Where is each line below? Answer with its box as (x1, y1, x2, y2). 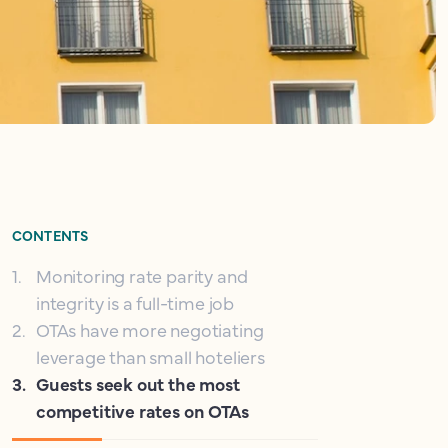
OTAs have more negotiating (36, 317, 264, 342)
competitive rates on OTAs (36, 398, 249, 423)
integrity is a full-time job (36, 290, 234, 315)
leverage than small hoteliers (36, 344, 265, 369)
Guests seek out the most (36, 371, 240, 396)
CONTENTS (12, 225, 89, 245)
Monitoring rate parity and (36, 263, 248, 288)
